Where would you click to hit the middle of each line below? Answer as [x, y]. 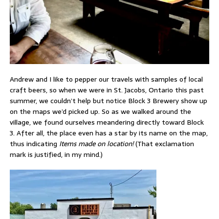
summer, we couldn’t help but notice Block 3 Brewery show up [109, 100]
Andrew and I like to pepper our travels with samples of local [106, 79]
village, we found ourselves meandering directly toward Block [107, 122]
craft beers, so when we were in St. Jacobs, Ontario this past [107, 90]
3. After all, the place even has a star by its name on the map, [109, 133]
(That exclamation [165, 143]
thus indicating [34, 143]
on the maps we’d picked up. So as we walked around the [100, 111]
